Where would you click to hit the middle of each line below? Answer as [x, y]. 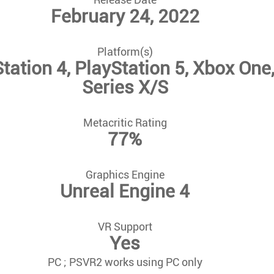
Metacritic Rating [125, 122]
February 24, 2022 [125, 16]
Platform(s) [125, 51]
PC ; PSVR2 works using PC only [125, 262]
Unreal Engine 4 [125, 191]
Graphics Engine [125, 174]
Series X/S [125, 87]
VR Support [125, 226]
